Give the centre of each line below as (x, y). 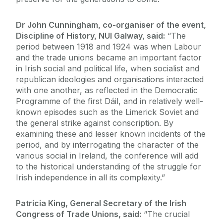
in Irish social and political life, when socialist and (108, 69)
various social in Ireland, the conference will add (107, 156)
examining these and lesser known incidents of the (111, 134)
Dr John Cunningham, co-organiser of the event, (111, 25)
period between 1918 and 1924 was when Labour (109, 47)
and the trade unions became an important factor (109, 58)
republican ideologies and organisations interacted (110, 80)
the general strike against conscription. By (95, 123)
